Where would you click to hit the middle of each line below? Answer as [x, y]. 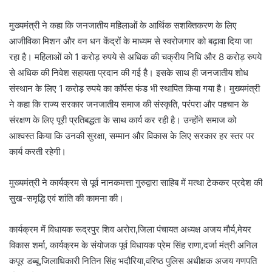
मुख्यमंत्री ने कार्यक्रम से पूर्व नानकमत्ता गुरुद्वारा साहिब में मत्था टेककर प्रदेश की [136, 182]
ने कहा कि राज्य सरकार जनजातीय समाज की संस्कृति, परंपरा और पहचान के [129, 104]
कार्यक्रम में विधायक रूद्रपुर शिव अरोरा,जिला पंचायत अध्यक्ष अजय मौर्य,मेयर [130, 229]
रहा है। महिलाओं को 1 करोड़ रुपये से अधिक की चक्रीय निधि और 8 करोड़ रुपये [135, 56]
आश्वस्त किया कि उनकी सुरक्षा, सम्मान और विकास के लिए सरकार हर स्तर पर [132, 135]
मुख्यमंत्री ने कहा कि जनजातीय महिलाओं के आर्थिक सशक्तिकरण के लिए [123, 25]
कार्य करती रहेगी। [38, 151]
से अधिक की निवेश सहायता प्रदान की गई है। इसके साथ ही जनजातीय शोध [129, 72]
